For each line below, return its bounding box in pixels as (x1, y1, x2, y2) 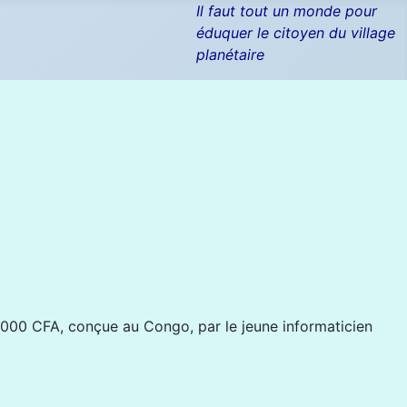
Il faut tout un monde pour (196, 2, 378, 20)
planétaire (196, 45, 265, 64)
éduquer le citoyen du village (196, 24, 396, 42)
